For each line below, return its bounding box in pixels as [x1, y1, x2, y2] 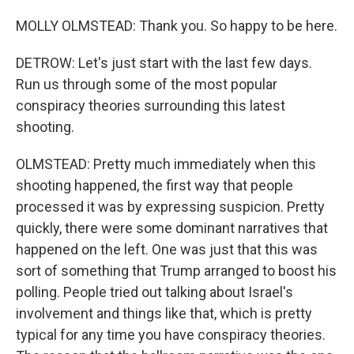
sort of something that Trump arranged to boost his [16, 262, 337, 279]
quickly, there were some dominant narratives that [16, 220, 328, 236]
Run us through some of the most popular [16, 76, 277, 92]
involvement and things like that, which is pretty [16, 305, 312, 322]
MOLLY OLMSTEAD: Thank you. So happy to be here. [16, 17, 337, 34]
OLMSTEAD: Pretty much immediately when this [16, 156, 316, 172]
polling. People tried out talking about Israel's [16, 284, 293, 300]
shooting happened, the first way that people [16, 177, 293, 194]
